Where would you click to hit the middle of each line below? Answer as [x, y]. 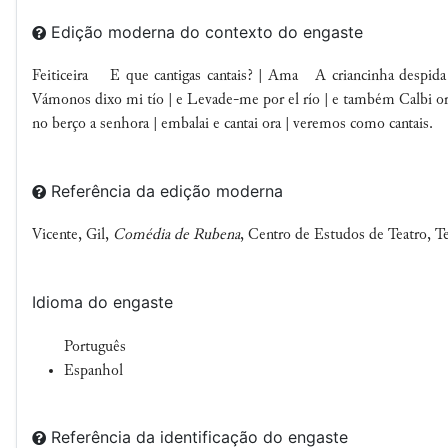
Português [95, 346]
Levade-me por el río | [259, 100]
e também [365, 100]
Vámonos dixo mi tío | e [109, 100]
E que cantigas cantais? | [189, 76]
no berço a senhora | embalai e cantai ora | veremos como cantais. [232, 124]
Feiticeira [71, 76]
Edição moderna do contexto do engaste [207, 31]
